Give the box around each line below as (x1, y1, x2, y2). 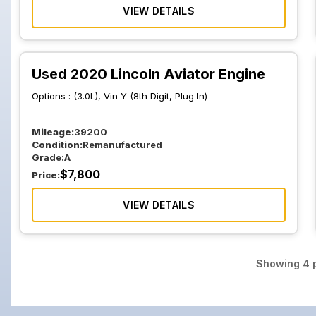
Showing (256, 257, 303, 269)
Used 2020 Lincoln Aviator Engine (32, 66, 265, 83)
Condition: (32, 139, 83, 150)
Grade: (32, 152, 64, 163)
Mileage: (32, 126, 74, 138)
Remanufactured (83, 139, 162, 150)
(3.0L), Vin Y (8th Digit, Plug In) (73, 90, 207, 102)
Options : (32, 90, 73, 102)
